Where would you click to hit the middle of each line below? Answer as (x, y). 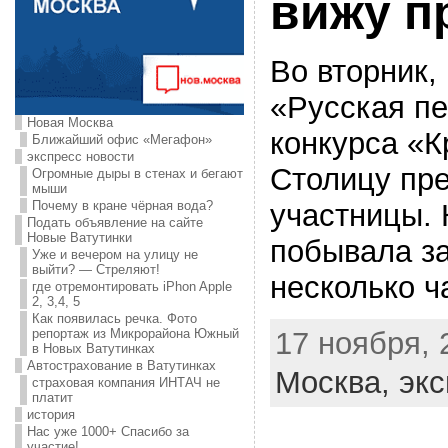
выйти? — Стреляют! (95, 269)
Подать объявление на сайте (114, 222)
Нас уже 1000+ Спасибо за (107, 431)
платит (52, 397)
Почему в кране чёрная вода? (122, 205)
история (50, 414)
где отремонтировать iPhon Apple (131, 286)
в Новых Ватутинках (93, 348)
